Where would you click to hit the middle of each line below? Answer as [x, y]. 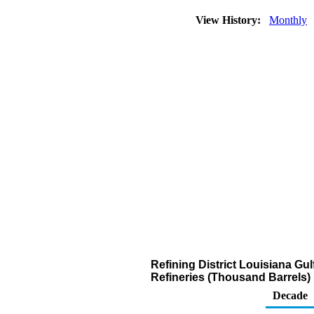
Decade [290, 295]
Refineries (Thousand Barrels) [231, 277]
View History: [230, 20]
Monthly [288, 20]
